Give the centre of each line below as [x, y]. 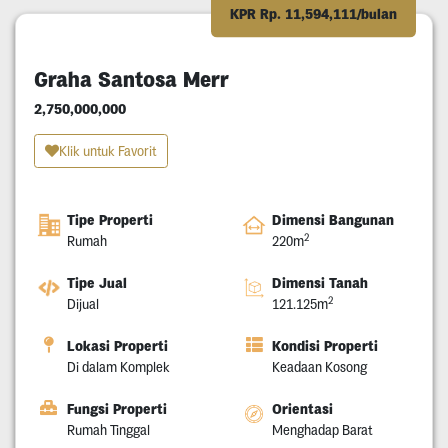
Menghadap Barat [322, 429]
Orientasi [302, 408]
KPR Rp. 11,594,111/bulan [313, 13]
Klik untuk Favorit [107, 150]
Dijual [82, 303]
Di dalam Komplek [118, 366]
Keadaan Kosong [319, 366]
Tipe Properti [109, 219]
